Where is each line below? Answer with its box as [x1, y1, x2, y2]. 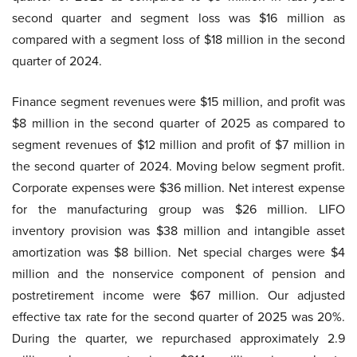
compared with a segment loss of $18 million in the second [12, 30, 345, 49]
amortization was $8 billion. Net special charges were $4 [12, 243, 345, 262]
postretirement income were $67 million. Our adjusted [12, 286, 345, 305]
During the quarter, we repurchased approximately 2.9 [12, 329, 345, 348]
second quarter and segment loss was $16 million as [12, 9, 345, 28]
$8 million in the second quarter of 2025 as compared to [12, 114, 345, 133]
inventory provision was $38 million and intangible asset [12, 222, 345, 241]
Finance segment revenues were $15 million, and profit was [12, 92, 345, 112]
